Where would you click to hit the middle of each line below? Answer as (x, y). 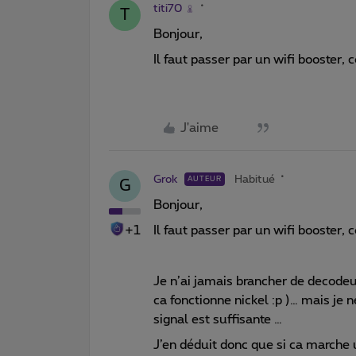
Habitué (255, 179)
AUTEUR (205, 179)
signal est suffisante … (219, 319)
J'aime (199, 128)
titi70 (168, 8)
